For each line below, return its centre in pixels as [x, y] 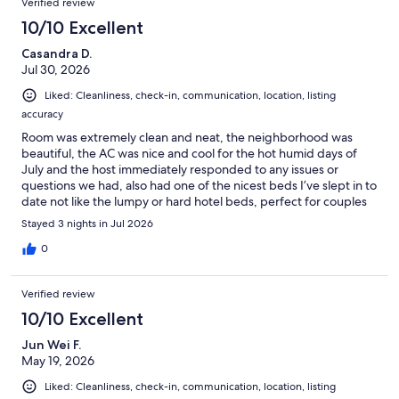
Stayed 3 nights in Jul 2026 [87, 223]
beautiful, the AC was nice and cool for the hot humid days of [189, 153]
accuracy [42, 114]
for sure [43, 217]
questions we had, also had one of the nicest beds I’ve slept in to [199, 185]
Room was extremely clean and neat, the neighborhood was [187, 137]
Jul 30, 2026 [56, 69]
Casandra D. [57, 53]
